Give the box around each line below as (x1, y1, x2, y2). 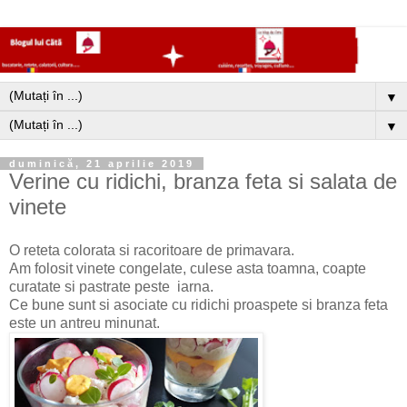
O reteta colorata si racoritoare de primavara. (9, 243, 294, 259)
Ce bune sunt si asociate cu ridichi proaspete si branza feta (9, 297, 388, 313)
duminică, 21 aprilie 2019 (9, 158, 194, 170)
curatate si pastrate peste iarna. (9, 279, 213, 295)
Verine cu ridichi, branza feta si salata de (9, 169, 397, 194)
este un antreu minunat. (9, 315, 160, 332)
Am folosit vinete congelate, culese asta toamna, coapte (9, 261, 366, 277)
